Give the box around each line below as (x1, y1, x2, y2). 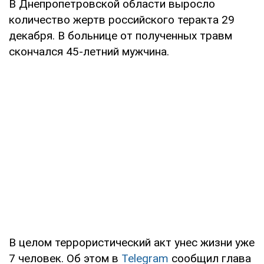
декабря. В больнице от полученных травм (9, 28, 232, 42)
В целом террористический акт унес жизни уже (9, 235, 255, 249)
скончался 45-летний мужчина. (9, 44, 169, 58)
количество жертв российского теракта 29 (9, 12, 235, 27)
